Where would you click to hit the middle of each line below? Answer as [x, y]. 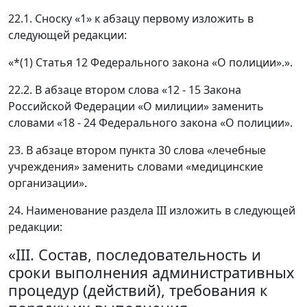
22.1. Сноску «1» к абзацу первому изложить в [131, 19]
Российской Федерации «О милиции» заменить [136, 107]
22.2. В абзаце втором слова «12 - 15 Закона [125, 90]
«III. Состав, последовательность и [135, 255]
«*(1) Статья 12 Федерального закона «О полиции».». [150, 63]
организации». [48, 183]
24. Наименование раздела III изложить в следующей [152, 211]
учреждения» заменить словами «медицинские [136, 167]
